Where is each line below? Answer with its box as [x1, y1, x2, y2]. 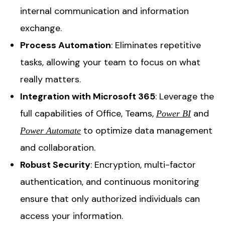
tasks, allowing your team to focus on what [20, 56, 200, 69]
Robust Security [20, 159, 90, 171]
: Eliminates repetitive [111, 39, 201, 52]
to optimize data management [81, 125, 212, 137]
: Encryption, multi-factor [90, 159, 196, 171]
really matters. [20, 73, 81, 86]
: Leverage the [155, 90, 214, 103]
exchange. [20, 22, 62, 35]
